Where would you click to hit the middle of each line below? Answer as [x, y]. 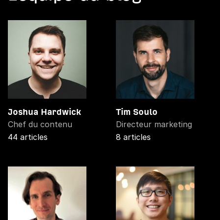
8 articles [133, 137]
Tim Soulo [137, 111]
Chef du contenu [40, 124]
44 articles [28, 137]
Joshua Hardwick [44, 111]
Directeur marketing [154, 124]
